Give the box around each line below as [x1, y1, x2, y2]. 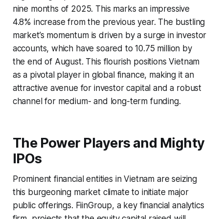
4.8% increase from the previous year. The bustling [12, 17, 205, 27]
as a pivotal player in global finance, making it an [12, 69, 195, 80]
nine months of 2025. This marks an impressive [12, 3, 190, 14]
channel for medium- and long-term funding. [12, 96, 181, 106]
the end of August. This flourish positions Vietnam [12, 56, 200, 66]
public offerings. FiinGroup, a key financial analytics [12, 200, 204, 210]
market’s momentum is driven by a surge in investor [12, 30, 207, 40]
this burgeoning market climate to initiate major [12, 187, 189, 197]
